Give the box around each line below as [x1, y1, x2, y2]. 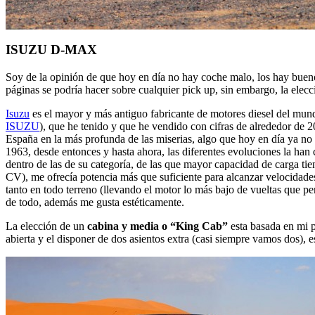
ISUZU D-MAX [6, 42, 97, 58]
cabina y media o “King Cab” [87, 220, 228, 233]
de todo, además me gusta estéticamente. [6, 196, 184, 209]
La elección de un [6, 220, 87, 233]
